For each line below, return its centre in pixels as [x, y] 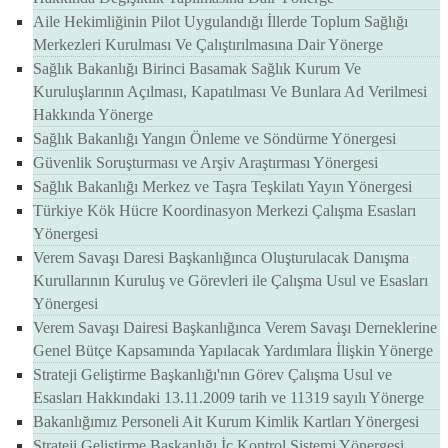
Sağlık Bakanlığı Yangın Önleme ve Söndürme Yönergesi [214, 139]
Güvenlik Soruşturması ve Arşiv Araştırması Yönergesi [205, 163]
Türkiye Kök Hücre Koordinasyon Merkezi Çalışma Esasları [224, 211]
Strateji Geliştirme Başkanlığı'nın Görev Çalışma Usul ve [212, 375]
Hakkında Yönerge [93, 115]
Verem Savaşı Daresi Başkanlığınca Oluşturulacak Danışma [221, 258]
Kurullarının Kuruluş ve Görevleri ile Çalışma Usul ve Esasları [230, 281]
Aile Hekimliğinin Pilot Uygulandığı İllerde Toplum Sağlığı [220, 22]
